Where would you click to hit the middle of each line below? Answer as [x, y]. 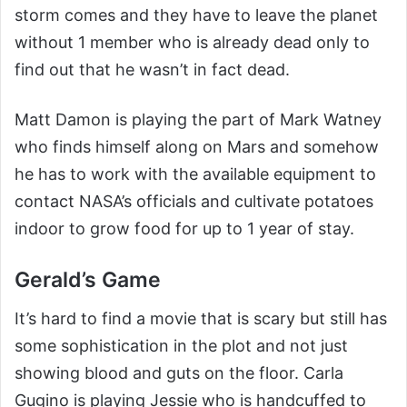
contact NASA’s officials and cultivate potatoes [194, 202]
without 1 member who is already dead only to [192, 43]
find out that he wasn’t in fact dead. [152, 70]
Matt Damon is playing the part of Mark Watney [198, 120]
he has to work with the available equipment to [195, 174]
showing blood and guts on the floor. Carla [179, 372]
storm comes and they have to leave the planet [196, 15]
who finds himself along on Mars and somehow [197, 147]
